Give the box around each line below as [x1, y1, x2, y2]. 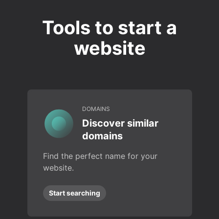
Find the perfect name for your [43, 151, 157, 161]
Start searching [48, 189, 100, 197]
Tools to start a [42, 16, 177, 39]
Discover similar [82, 117, 158, 129]
